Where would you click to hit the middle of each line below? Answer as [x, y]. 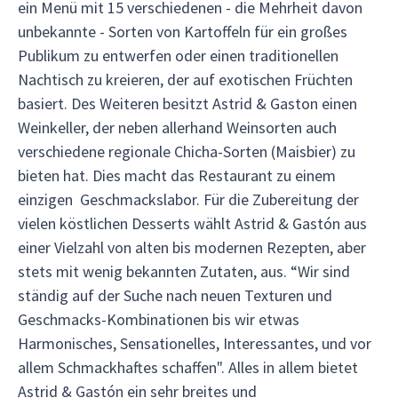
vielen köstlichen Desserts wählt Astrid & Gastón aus [192, 223]
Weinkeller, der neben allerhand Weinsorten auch [177, 127]
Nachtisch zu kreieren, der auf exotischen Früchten [185, 80]
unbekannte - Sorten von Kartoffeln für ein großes [183, 32]
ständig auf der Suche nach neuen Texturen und [175, 295]
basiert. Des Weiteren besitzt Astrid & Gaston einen [187, 103]
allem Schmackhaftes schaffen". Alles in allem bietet [188, 367]
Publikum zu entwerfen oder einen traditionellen [178, 56]
